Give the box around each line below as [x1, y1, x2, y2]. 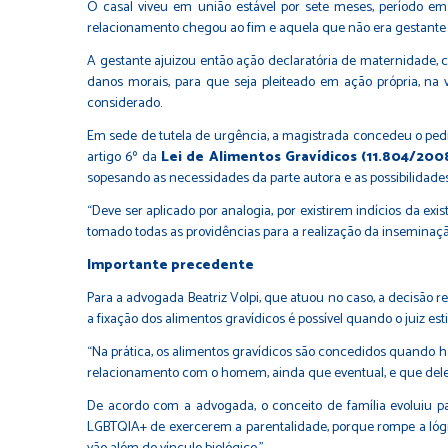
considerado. [87, 92, 162, 115]
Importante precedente [87, 254, 254, 277]
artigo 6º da [87, 146, 161, 169]
